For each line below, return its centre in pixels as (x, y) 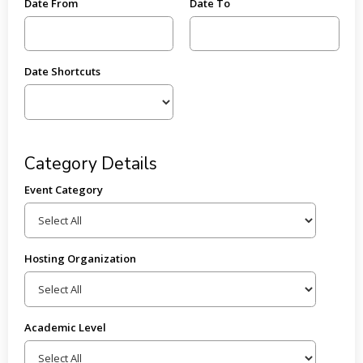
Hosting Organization (80, 258)
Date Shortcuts (62, 72)
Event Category (63, 189)
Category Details (90, 163)
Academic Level (65, 327)
